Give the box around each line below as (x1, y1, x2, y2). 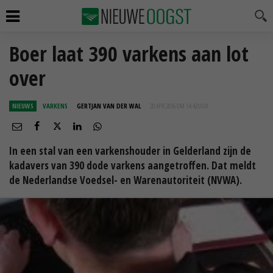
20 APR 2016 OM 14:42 (150, 101, 197, 110)
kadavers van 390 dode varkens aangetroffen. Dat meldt (9, 158, 256, 172)
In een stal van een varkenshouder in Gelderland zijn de (9, 144, 251, 158)
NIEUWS (12, 101, 34, 110)
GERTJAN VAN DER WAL (77, 101, 141, 110)
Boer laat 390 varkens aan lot (9, 40, 249, 68)
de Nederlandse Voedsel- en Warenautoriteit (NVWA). (9, 173, 242, 187)
